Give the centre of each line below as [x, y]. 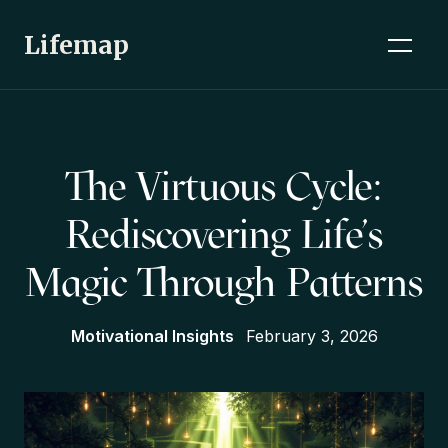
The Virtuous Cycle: [224, 186]
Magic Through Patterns [224, 282]
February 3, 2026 [311, 336]
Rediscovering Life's [224, 234]
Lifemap [76, 44]
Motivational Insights [152, 336]
